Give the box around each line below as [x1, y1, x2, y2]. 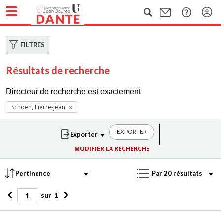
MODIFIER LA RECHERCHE [74, 145, 149, 153]
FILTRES [20, 41, 45, 49]
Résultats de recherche [6, 64, 110, 76]
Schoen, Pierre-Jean [11, 103, 65, 111]
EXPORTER [117, 128, 147, 135]
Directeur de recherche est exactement [6, 87, 141, 96]
